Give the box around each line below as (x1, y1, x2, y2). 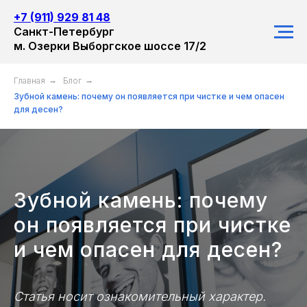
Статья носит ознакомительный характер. (14, 289, 266, 304)
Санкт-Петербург (14, 25, 114, 38)
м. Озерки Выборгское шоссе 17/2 (14, 39, 206, 53)
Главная (14, 75, 45, 86)
